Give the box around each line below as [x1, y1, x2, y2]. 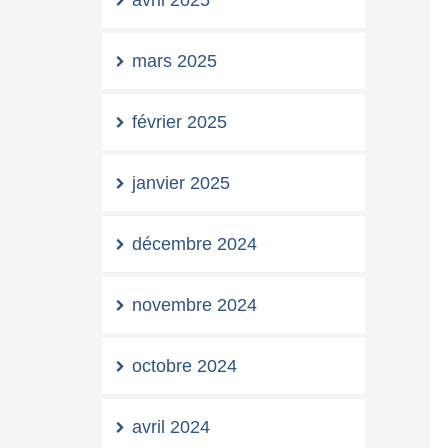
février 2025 [132, 112, 227, 132]
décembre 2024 [132, 234, 257, 254]
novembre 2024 [132, 295, 257, 315]
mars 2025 [132, 51, 217, 71]
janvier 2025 [132, 173, 230, 193]
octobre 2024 [132, 356, 237, 376]
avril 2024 [132, 417, 210, 437]
